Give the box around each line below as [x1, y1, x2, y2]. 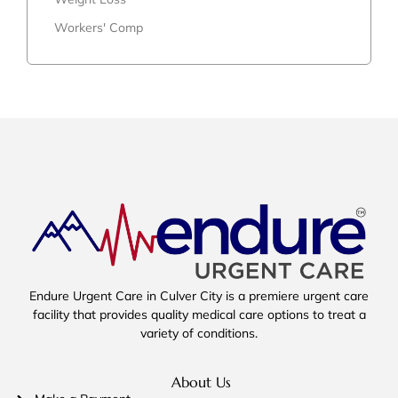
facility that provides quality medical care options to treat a [32, 306, 366, 323]
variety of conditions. [140, 325, 258, 342]
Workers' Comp [54, 19, 143, 36]
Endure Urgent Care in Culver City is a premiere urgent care [29, 288, 369, 305]
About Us [171, 373, 231, 392]
